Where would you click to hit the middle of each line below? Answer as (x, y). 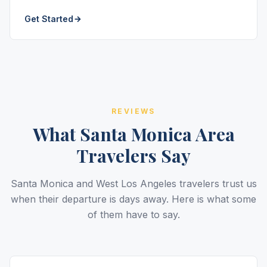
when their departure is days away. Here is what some (133, 199)
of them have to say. (133, 215)
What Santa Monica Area (133, 134)
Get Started (49, 19)
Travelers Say (133, 156)
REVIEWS (133, 111)
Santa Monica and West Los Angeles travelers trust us (133, 184)
